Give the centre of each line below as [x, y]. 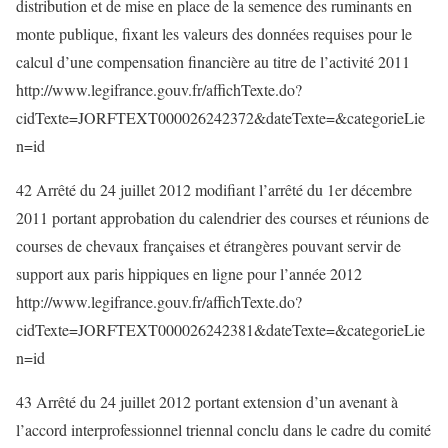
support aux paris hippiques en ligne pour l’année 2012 [189, 273]
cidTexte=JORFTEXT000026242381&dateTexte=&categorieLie [220, 329]
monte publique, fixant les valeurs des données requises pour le [214, 33]
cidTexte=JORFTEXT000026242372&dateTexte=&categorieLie [220, 117]
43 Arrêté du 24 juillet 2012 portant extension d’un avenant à [207, 401]
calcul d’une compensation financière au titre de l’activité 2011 [213, 61]
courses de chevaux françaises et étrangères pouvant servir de [208, 245]
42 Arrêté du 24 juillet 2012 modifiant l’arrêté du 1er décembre [214, 189]
